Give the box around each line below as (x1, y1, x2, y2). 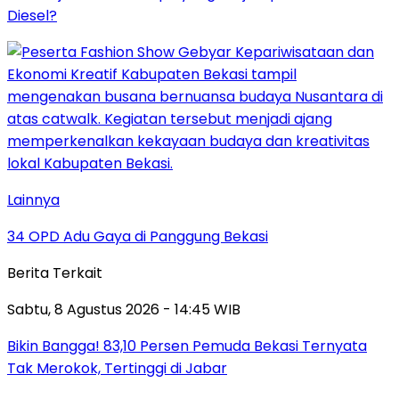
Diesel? (7, 4, 57, 26)
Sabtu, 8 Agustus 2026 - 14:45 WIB (7, 298, 240, 320)
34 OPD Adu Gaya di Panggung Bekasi (7, 225, 268, 247)
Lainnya (7, 189, 60, 210)
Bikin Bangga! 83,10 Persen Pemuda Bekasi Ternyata (7, 335, 367, 356)
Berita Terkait (7, 262, 102, 283)
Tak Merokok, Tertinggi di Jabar (7, 357, 227, 379)
